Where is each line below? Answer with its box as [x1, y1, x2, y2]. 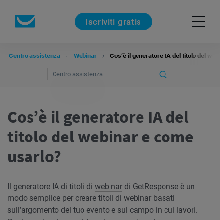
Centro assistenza [9, 52, 60, 59]
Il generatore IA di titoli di [7, 182, 95, 191]
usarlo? [7, 146, 61, 166]
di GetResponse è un [122, 182, 195, 191]
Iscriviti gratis [85, 16, 141, 27]
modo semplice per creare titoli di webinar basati [7, 193, 175, 203]
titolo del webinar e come [7, 126, 193, 147]
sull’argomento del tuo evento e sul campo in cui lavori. [7, 205, 197, 215]
